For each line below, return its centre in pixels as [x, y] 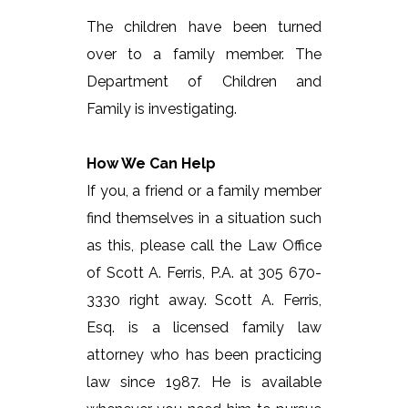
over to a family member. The [204, 55]
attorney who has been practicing [204, 355]
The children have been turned [204, 27]
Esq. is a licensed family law [204, 328]
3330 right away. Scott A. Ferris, [204, 301]
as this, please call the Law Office [204, 246]
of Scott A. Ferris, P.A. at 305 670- [204, 273]
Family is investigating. [161, 109]
